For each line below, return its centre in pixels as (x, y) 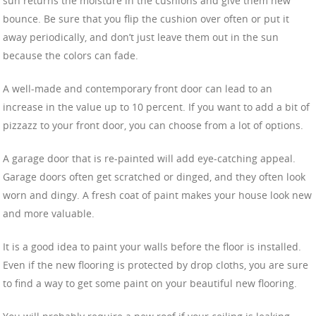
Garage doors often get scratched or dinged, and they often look (154, 176)
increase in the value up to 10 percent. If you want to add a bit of (156, 107)
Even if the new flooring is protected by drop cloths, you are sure (156, 265)
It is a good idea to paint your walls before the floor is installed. (152, 246)
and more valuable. (49, 213)
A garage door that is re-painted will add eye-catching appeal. (149, 158)
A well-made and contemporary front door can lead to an (138, 88)
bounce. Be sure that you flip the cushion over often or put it (146, 18)
